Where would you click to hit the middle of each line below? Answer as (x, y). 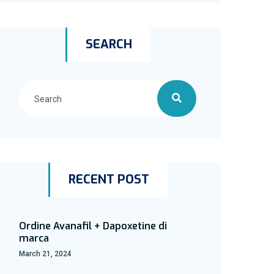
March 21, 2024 (45, 254)
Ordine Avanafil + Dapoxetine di (93, 226)
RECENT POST (109, 180)
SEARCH (109, 44)
